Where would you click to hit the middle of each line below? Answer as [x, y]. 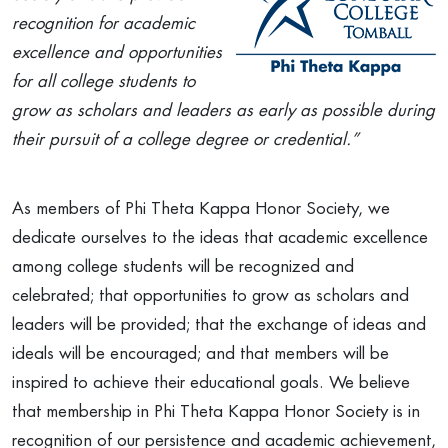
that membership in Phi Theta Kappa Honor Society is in [216, 411]
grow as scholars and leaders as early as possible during [223, 110]
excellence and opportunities [117, 52]
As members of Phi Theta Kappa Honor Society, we [201, 208]
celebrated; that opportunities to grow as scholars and [210, 295]
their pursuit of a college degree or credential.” [185, 139]
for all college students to [103, 81]
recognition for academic [103, 23]
